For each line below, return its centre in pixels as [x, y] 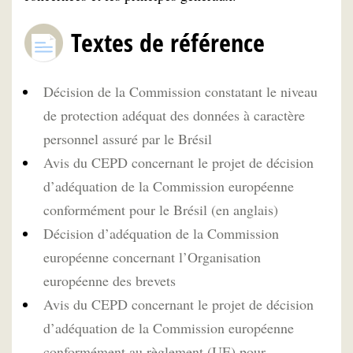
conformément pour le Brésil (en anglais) [161, 210]
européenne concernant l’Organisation [152, 257]
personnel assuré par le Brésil [128, 139]
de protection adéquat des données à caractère [174, 115]
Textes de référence [168, 42]
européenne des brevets [110, 281]
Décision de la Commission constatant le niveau [180, 92]
